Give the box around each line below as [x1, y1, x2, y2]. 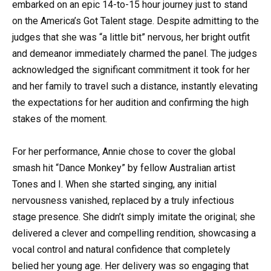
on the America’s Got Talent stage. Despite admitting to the [12, 15, 259, 27]
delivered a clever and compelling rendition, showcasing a [12, 227, 256, 240]
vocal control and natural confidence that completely [12, 244, 230, 256]
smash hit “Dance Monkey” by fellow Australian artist [12, 162, 235, 174]
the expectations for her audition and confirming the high [12, 97, 249, 109]
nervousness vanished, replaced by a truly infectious [12, 195, 234, 207]
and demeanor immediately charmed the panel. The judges [12, 48, 257, 60]
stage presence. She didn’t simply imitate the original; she [12, 211, 255, 223]
